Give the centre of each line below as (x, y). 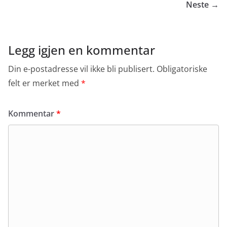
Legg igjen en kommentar (82, 50)
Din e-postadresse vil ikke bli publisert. (81, 69)
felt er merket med (45, 83)
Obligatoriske (182, 69)
